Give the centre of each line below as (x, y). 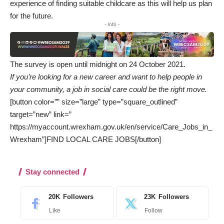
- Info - (112, 24)
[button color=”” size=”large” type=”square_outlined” (94, 102)
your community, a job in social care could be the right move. (108, 89)
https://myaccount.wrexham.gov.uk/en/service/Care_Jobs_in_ (111, 127)
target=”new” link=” (41, 114)
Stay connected (52, 172)
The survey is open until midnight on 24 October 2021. (98, 64)
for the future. (31, 15)
